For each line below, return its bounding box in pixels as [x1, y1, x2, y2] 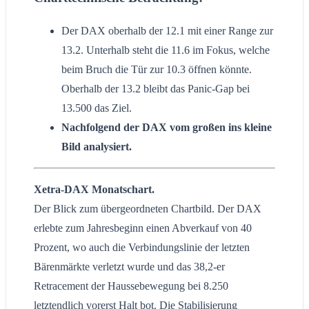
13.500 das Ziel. [61, 102, 132, 114]
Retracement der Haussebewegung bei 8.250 [34, 280, 228, 292]
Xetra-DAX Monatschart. [34, 183, 154, 196]
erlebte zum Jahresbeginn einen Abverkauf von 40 [34, 222, 252, 235]
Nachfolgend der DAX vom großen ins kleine [61, 121, 272, 134]
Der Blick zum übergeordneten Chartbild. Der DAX [34, 203, 261, 215]
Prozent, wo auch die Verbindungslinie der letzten [34, 241, 250, 254]
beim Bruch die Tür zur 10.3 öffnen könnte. [61, 63, 252, 76]
